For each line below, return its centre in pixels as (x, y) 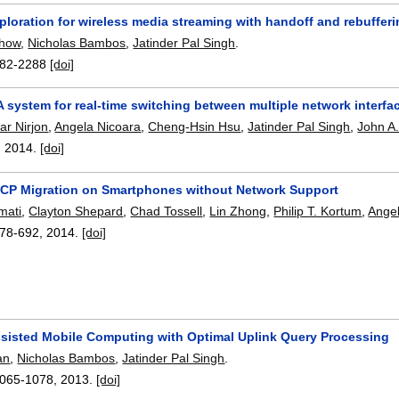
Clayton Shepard (76, 211)
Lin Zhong (238, 211)
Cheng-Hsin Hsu (195, 127)
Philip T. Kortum (318, 211)
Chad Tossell (167, 211)
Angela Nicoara (98, 127)
